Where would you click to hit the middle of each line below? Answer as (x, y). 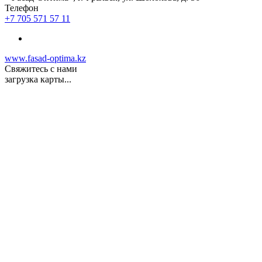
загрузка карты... (38, 79)
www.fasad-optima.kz (45, 58)
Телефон (22, 8)
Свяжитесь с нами (41, 68)
